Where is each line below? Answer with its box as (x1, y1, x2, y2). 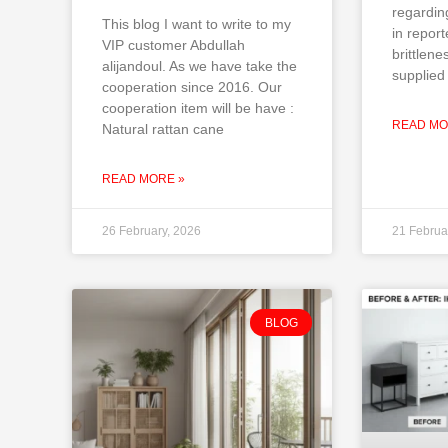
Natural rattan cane (102, 121, 224, 138)
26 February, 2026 (102, 224, 201, 239)
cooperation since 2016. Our (102, 79, 282, 96)
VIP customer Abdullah (102, 37, 245, 54)
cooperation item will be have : (102, 100, 294, 117)
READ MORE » (102, 172, 185, 187)
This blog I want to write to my (102, 16, 291, 33)
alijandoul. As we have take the (102, 58, 297, 75)
